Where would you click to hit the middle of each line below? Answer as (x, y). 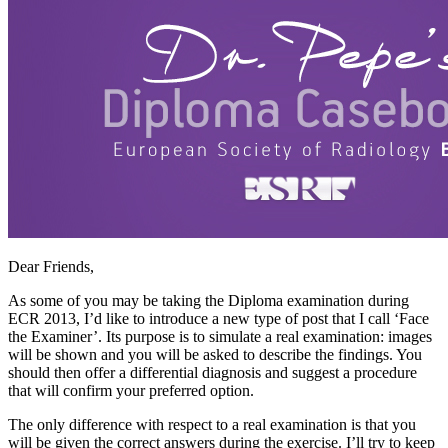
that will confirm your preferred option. (131, 390)
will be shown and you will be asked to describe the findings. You (215, 354)
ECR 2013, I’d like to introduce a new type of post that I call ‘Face (218, 318)
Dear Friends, (51, 266)
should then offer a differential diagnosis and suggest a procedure (212, 372)
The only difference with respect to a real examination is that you (212, 424)
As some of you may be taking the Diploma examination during (208, 300)
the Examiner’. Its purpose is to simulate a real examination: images (220, 336)
